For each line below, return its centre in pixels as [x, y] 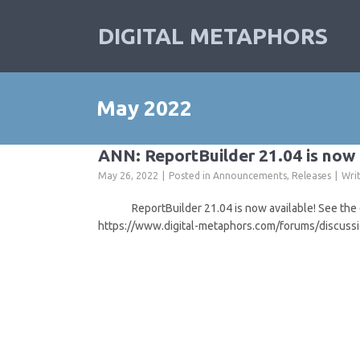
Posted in [191, 176]
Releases [311, 176]
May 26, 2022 [128, 176]
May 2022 [145, 108]
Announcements [250, 176]
